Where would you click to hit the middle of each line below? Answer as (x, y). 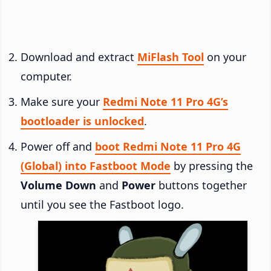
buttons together (201, 185)
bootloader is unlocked (82, 121)
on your (225, 57)
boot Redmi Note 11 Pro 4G (168, 146)
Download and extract (79, 57)
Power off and (58, 146)
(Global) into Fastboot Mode (96, 165)
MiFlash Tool (171, 57)
